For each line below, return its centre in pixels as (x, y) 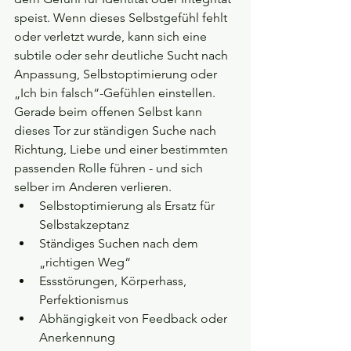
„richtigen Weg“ (85, 262)
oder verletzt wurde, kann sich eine (112, 37)
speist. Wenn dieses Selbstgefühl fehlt (122, 18)
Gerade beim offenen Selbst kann (110, 112)
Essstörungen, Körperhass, (114, 281)
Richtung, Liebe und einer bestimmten (123, 150)
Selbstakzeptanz (84, 225)
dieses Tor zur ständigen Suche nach (117, 131)
